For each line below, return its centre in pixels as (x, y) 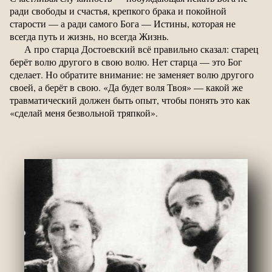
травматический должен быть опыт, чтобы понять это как (130, 100)
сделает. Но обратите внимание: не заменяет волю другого (132, 74)
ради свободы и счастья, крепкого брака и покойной (118, 10)
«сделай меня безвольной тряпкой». (84, 112)
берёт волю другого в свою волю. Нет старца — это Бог (126, 61)
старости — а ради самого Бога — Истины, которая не (123, 23)
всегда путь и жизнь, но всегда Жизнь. (89, 36)
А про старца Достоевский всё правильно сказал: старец (141, 49)
